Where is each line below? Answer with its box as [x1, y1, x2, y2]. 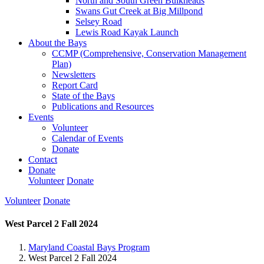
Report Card [52, 80, 98, 90]
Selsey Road [75, 16, 122, 27]
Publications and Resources [52, 101, 154, 111]
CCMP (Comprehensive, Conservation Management [52, 48, 246, 58]
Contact [28, 154, 57, 164]
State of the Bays [52, 91, 115, 101]
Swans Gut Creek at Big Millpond [75, 6, 203, 16]
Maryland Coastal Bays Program [28, 242, 150, 252]
